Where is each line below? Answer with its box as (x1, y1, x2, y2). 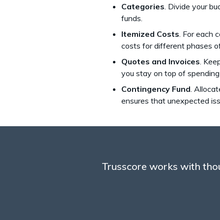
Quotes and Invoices (121, 56, 200, 66)
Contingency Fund (121, 83, 191, 94)
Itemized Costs (121, 28, 179, 39)
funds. (121, 13, 144, 23)
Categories (121, 1, 165, 11)
